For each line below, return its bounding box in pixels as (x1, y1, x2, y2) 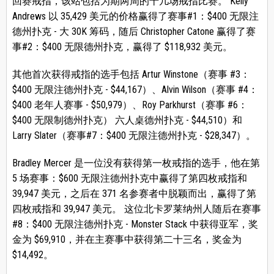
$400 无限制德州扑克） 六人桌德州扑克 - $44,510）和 (12, 114, 242, 127)
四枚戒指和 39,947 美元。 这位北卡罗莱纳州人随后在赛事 (12, 203, 261, 215)
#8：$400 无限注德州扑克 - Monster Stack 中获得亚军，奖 (12, 218, 258, 231)
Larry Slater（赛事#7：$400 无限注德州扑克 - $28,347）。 (12, 130, 256, 142)
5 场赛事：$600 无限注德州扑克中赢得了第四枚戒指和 (12, 172, 247, 185)
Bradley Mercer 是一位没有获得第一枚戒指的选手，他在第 (12, 157, 260, 169)
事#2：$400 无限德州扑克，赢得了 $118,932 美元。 (12, 41, 232, 53)
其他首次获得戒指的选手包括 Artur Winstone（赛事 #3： (12, 68, 250, 81)
